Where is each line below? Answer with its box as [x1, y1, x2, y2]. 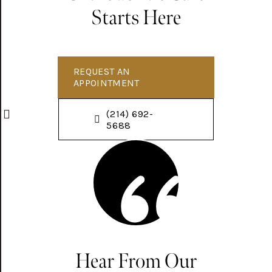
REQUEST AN [73, 65, 131, 77]
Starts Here [90, 4, 181, 30]
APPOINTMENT [73, 76, 140, 89]
